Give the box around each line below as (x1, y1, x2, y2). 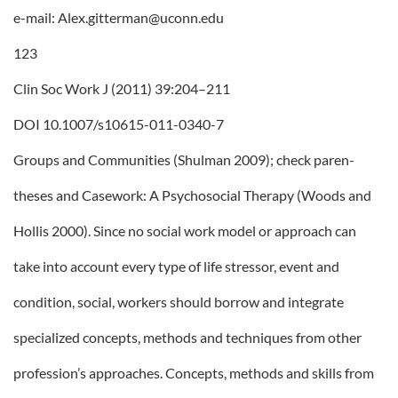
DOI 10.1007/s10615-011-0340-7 (13, 115, 224, 132)
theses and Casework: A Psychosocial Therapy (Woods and (13, 187, 371, 203)
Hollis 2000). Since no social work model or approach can (13, 222, 356, 239)
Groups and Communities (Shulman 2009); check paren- (13, 151, 354, 168)
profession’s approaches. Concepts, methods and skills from (13, 364, 374, 381)
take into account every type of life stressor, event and (13, 258, 339, 275)
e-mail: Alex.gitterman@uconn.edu (13, 9, 224, 26)
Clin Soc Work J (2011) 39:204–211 (13, 80, 230, 97)
